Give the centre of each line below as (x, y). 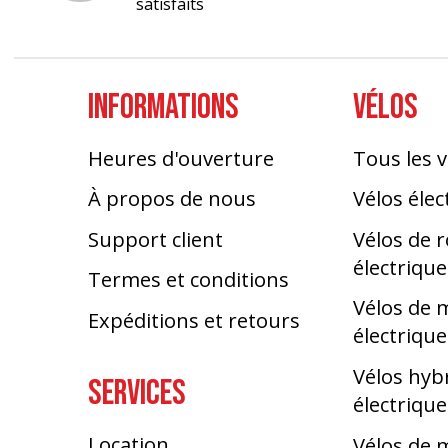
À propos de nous (172, 198)
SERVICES (137, 393)
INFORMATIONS (164, 107)
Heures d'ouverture (181, 157)
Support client (156, 238)
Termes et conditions (189, 279)
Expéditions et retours (194, 319)
